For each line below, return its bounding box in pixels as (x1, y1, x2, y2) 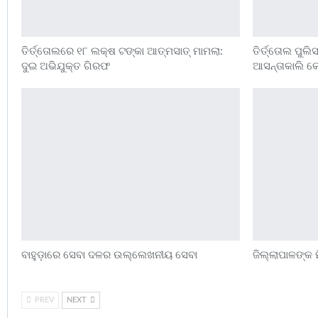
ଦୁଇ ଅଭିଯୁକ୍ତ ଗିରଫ (21, 61, 110, 72)
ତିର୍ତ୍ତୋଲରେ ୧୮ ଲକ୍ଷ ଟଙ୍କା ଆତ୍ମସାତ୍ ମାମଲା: (21, 46, 223, 57)
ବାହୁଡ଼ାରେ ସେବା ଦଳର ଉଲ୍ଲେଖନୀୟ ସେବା (21, 250, 197, 261)
